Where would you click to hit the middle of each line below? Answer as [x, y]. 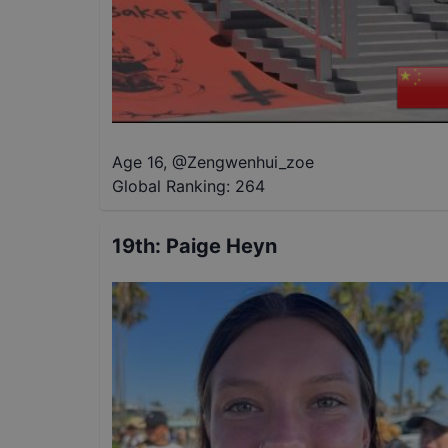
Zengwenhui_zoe [250, 161]
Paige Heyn [221, 245]
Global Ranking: [171, 185]
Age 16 [137, 161]
